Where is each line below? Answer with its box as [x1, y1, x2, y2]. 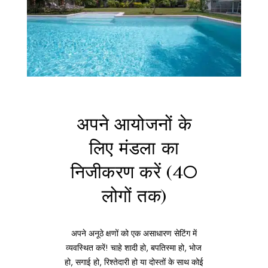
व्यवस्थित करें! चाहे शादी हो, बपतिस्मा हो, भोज [66, 242, 202, 254]
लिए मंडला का [89, 137, 179, 159]
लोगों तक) [101, 185, 167, 207]
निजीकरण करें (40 [70, 161, 198, 183]
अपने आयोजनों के [76, 113, 191, 135]
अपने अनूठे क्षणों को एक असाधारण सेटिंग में [71, 227, 197, 239]
